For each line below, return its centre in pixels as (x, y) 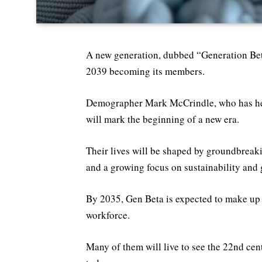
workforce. (108, 215)
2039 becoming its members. (145, 71)
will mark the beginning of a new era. (163, 119)
